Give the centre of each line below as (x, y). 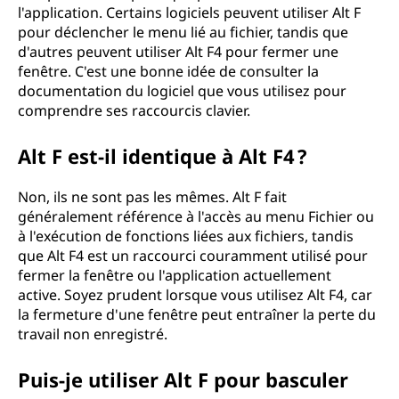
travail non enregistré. (93, 334)
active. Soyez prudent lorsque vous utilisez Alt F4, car (195, 295)
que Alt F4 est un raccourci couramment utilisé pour (193, 256)
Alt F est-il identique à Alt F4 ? (163, 156)
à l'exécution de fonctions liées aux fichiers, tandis (186, 236)
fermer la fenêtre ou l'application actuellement (175, 275)
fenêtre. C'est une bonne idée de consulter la (168, 71)
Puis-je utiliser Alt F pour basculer (183, 379)
